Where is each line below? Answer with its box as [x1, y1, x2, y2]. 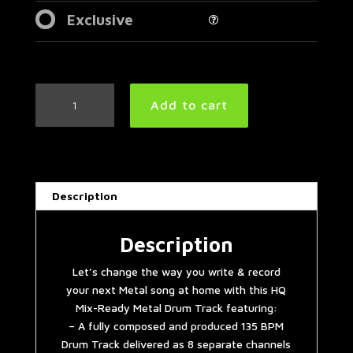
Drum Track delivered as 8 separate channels [61, 336, 292, 351]
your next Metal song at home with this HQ [66, 282, 287, 296]
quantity [34, 229, 78, 243]
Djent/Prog [34, 84, 91, 98]
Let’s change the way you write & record [72, 264, 281, 278]
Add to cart [150, 98, 228, 112]
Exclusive [66, 10, 133, 28]
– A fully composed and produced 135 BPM [69, 318, 284, 333]
